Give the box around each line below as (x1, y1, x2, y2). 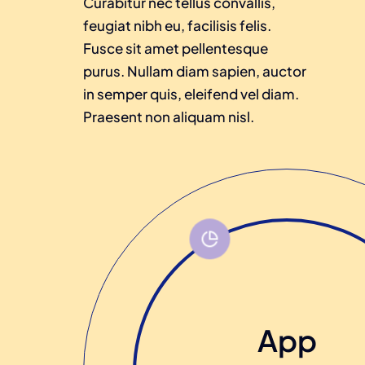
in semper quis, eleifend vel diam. (83, 85, 299, 103)
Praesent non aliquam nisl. (83, 108, 254, 125)
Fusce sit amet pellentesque (83, 39, 268, 57)
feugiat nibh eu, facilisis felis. (83, 16, 271, 34)
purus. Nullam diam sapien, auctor (83, 62, 306, 80)
